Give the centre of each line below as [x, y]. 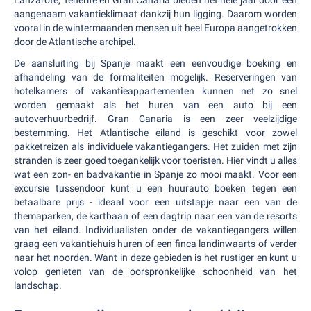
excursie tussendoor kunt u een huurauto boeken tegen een [155, 188]
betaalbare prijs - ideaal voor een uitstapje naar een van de [155, 202]
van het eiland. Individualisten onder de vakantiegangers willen [155, 230]
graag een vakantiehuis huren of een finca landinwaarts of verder [155, 244]
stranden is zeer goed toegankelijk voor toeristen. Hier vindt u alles [155, 160]
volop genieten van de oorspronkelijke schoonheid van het [155, 271]
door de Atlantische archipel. [75, 42]
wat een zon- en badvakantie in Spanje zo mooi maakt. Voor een [155, 174]
